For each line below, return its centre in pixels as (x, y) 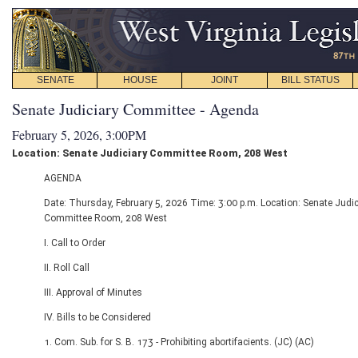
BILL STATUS (310, 80)
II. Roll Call (67, 268)
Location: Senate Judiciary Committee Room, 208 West (150, 153)
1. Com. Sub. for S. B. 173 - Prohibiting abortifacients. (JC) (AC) (179, 342)
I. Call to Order (75, 243)
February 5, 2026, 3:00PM (79, 135)
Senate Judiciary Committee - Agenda (135, 109)
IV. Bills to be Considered (97, 317)
